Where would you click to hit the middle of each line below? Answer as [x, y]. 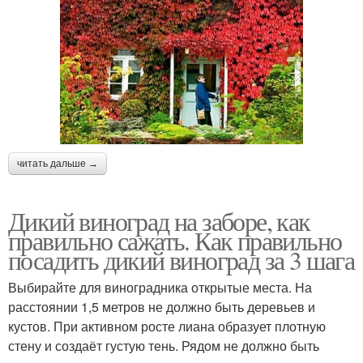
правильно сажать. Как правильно [175, 240]
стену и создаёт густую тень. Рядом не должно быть [164, 345]
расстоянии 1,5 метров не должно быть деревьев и [162, 306]
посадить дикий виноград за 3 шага [181, 259]
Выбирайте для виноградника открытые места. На [160, 287]
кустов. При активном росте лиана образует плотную [167, 326]
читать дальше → [58, 163]
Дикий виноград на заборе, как [159, 220]
